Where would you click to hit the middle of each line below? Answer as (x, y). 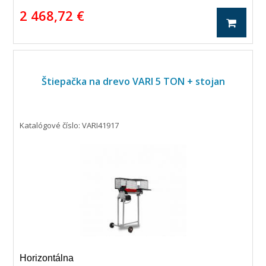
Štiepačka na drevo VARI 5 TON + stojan (133, 81)
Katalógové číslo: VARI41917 (69, 125)
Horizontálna (47, 258)
